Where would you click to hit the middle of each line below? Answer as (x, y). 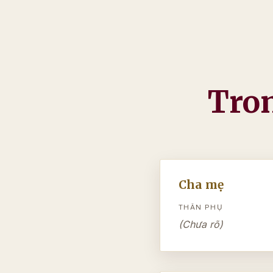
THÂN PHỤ (201, 207)
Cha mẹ (201, 185)
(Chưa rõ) (201, 224)
